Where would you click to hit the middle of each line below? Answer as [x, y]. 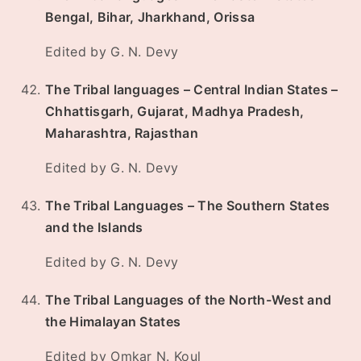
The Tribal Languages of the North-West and [189, 300]
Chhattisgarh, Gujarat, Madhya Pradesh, [175, 112]
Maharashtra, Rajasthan [122, 133]
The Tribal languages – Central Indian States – [192, 90]
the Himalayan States [113, 322]
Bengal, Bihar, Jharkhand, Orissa [150, 17]
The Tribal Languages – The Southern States [188, 206]
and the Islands [94, 228]
